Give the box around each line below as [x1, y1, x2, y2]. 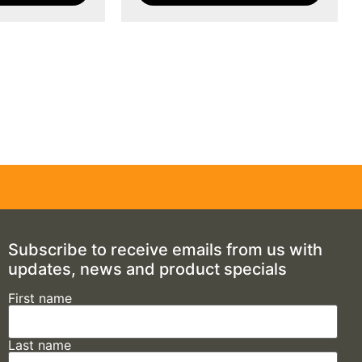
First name [7, 289, 72, 306]
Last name [7, 336, 71, 353]
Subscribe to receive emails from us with [7, 239, 322, 259]
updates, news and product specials [7, 259, 287, 279]
